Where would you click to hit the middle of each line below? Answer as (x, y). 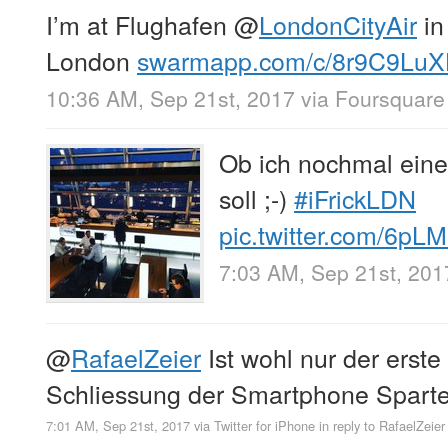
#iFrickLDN (355, 197)
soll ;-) (256, 197)
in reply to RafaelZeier (382, 426)
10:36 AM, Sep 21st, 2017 (170, 97)
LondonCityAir (338, 23)
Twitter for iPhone (264, 426)
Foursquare (390, 97)
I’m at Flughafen (140, 23)
